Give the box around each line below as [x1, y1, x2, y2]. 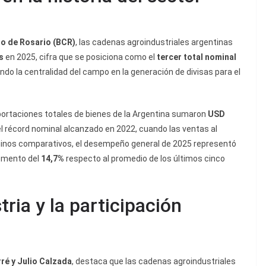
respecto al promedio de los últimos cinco [64, 154, 225, 164]
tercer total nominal [157, 52, 236, 62]
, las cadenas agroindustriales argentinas [75, 37, 233, 47]
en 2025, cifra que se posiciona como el [4, 52, 157, 62]
